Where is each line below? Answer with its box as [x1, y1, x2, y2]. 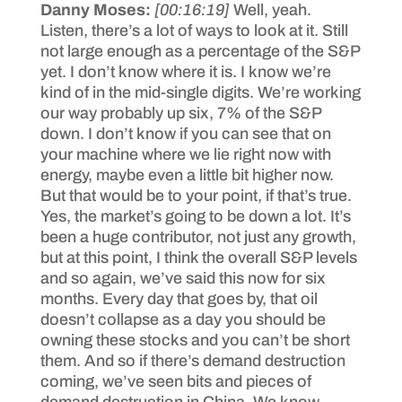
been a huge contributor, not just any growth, [39, 227, 356, 246]
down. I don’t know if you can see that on [39, 124, 331, 143]
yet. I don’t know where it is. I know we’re [39, 62, 331, 81]
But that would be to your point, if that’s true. [39, 186, 352, 205]
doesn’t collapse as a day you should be [39, 310, 326, 328]
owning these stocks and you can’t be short [39, 330, 350, 349]
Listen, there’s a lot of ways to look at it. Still [39, 21, 348, 39]
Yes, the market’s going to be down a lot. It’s [39, 206, 351, 225]
